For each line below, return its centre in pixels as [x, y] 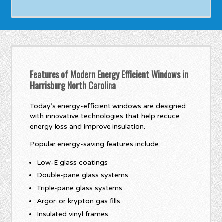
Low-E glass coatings [72, 163]
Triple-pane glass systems [80, 188]
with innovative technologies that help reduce [105, 116]
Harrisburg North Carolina [73, 85]
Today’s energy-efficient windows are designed [108, 106]
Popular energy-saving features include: [95, 144]
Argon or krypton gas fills [79, 201]
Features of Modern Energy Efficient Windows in [109, 75]
